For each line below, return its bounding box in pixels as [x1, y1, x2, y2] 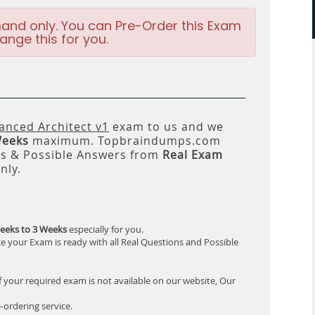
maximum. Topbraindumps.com [29, 133, 221, 148]
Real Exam [162, 147, 223, 162]
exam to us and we [109, 119, 224, 134]
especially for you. [67, 223, 143, 236]
